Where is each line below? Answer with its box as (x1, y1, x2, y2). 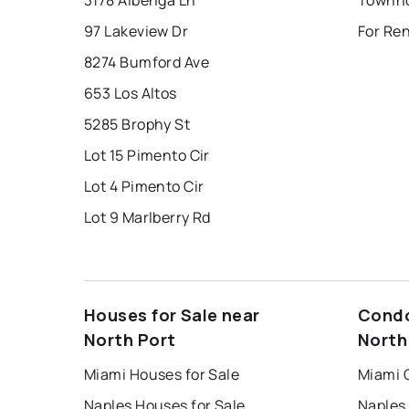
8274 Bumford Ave (84, 52, 210, 73)
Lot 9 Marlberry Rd (84, 207, 211, 228)
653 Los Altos (84, 83, 177, 104)
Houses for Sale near (84, 304, 260, 327)
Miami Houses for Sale (84, 364, 240, 385)
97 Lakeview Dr (84, 21, 189, 42)
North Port (84, 329, 176, 351)
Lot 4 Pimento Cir (84, 176, 204, 197)
